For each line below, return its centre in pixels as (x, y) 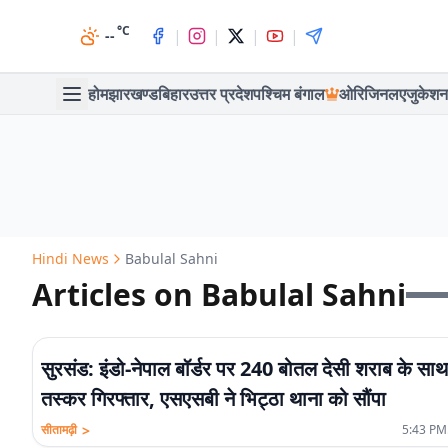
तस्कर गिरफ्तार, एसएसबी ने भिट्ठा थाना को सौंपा (213, 398)
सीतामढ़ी (59, 429)
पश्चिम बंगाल (289, 94)
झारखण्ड (133, 94)
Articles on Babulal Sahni (219, 294)
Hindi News (70, 258)
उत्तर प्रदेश (221, 94)
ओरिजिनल (369, 94)
